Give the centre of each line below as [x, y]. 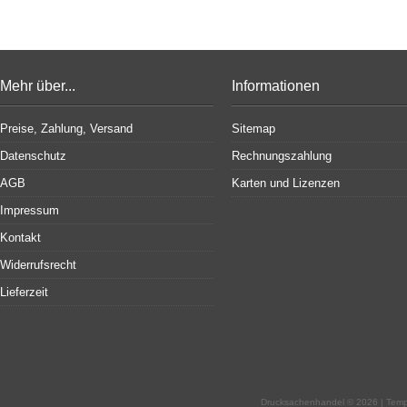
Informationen [276, 86]
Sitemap [253, 129]
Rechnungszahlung [282, 156]
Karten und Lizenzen [286, 183]
